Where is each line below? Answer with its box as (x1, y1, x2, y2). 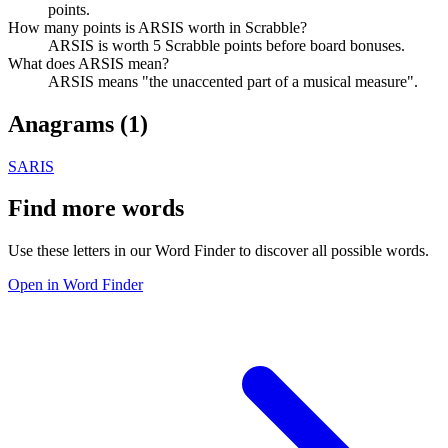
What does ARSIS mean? (8, 54, 169, 72)
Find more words (8, 195, 184, 222)
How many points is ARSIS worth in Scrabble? (8, 18, 307, 36)
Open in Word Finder (8, 276, 143, 294)
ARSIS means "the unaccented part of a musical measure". (48, 72, 418, 90)
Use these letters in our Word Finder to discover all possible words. (8, 242, 429, 260)
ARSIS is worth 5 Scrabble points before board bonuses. (48, 36, 405, 54)
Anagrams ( (8, 110, 128, 137)
